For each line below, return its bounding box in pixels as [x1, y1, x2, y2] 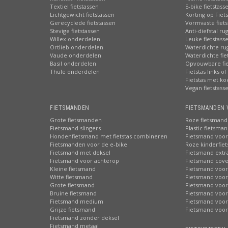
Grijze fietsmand [50, 206, 95, 213]
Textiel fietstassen [50, 3, 99, 10]
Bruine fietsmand [50, 189, 97, 197]
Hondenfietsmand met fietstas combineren [50, 132, 167, 140]
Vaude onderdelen [50, 51, 101, 59]
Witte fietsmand [50, 173, 93, 181]
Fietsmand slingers [50, 124, 101, 132]
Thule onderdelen [50, 68, 100, 75]
